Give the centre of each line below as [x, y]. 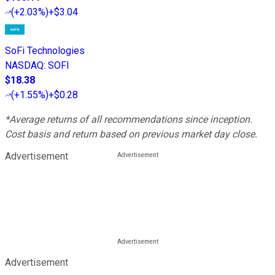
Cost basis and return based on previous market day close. [131, 134]
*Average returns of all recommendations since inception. [129, 119]
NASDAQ [24, 65]
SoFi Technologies [45, 50]
